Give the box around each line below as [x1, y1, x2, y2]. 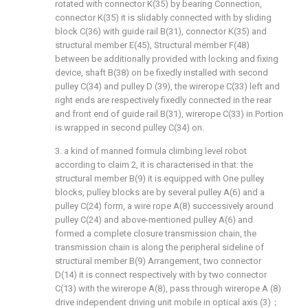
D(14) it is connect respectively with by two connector [55, 269, 267, 280]
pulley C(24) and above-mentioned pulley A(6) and [55, 214, 253, 225]
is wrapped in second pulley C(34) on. [55, 122, 204, 133]
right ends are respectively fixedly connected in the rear [55, 95, 272, 105]
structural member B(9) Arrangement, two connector [55, 256, 261, 266]
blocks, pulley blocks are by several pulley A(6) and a [55, 187, 265, 197]
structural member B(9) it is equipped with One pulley [55, 173, 264, 184]
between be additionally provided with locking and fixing [55, 54, 278, 64]
